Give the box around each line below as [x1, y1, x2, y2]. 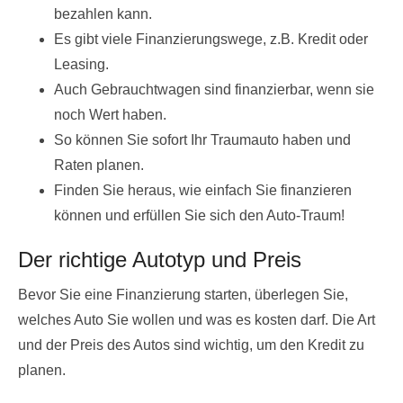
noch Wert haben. [54, 106, 166, 122]
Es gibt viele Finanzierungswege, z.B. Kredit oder [54, 31, 368, 47]
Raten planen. [54, 157, 144, 173]
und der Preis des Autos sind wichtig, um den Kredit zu [18, 336, 364, 353]
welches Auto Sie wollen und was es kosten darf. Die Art [18, 311, 375, 327]
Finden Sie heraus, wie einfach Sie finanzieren [54, 182, 352, 198]
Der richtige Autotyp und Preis [18, 246, 301, 272]
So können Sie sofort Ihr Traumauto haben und [54, 131, 351, 148]
